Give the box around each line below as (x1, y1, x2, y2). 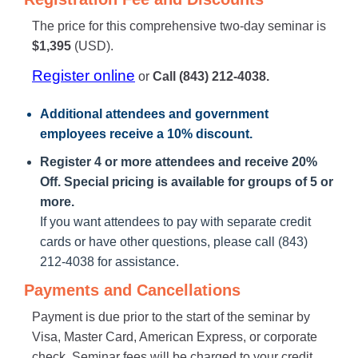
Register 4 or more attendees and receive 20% (40, 155, 317, 169)
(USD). (71, 39, 113, 54)
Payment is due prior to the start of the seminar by (32, 310, 310, 324)
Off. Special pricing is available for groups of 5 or (40, 175, 333, 189)
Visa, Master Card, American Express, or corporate (32, 330, 317, 344)
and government (169, 107, 268, 121)
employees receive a (40, 127, 167, 141)
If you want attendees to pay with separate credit (40, 215, 311, 229)
